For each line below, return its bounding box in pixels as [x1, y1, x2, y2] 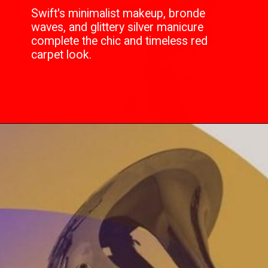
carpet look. [31, 48, 92, 62]
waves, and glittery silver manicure [31, 20, 204, 35]
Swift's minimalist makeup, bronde [31, 7, 206, 21]
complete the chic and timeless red [31, 34, 208, 48]
